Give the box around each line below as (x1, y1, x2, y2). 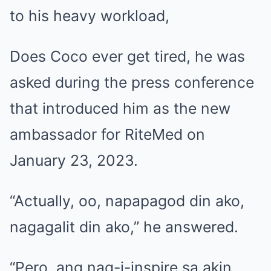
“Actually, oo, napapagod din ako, (10, 191, 244, 210)
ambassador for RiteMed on (10, 125, 205, 143)
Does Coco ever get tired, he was (10, 47, 245, 65)
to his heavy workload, (10, 6, 169, 25)
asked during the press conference (10, 73, 254, 91)
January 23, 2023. (10, 151, 138, 169)
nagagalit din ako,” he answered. (10, 217, 238, 236)
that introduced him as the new (10, 99, 230, 117)
